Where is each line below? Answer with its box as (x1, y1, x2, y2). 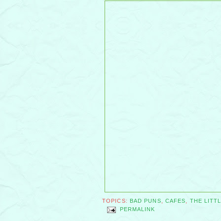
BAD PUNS (129, 198, 161, 204)
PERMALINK (119, 206, 155, 213)
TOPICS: (102, 198, 130, 204)
